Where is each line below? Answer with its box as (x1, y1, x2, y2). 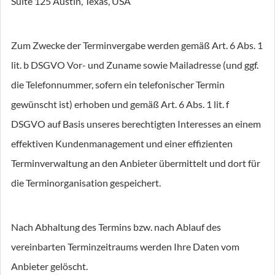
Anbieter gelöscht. (11, 260, 88, 272)
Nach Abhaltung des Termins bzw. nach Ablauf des (11, 221, 221, 233)
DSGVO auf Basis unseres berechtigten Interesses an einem (11, 118, 261, 130)
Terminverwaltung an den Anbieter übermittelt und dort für (11, 157, 260, 169)
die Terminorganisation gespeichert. (11, 177, 161, 188)
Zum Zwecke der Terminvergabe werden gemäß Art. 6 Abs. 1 (11, 39, 263, 51)
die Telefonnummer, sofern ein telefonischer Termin (11, 79, 225, 90)
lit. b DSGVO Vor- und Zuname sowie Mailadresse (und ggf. (11, 59, 258, 71)
